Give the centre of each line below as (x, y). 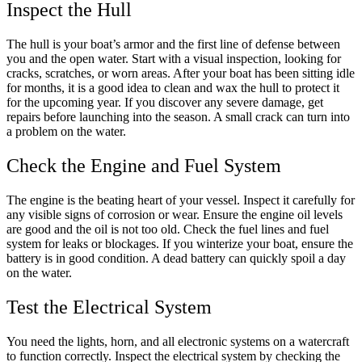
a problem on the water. (66, 131)
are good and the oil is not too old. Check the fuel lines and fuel (168, 229)
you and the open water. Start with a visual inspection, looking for (174, 58)
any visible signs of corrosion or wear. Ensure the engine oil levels (175, 214)
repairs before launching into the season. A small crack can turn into (178, 116)
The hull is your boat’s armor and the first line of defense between (173, 44)
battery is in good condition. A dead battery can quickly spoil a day (176, 258)
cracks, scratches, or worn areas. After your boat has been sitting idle (181, 73)
